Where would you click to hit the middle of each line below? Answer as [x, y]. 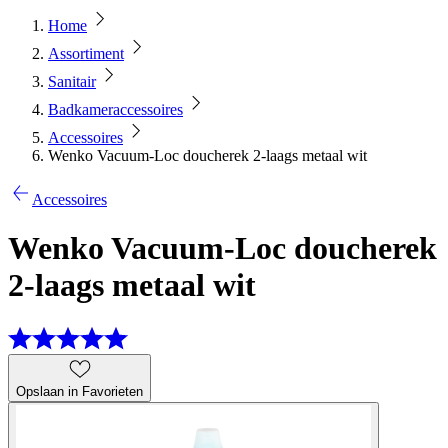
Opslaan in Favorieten [79, 391]
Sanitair [72, 81]
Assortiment [86, 53]
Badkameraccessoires [115, 109]
